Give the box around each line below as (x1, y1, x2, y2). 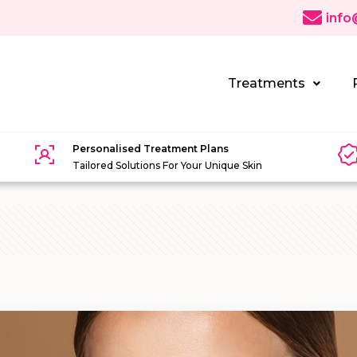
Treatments (228, 75, 306, 91)
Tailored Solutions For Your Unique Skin (73, 159, 263, 171)
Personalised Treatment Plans (73, 142, 229, 155)
